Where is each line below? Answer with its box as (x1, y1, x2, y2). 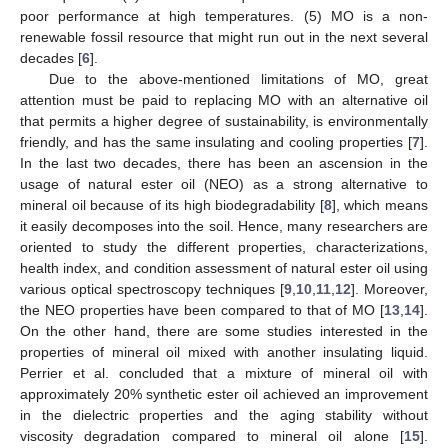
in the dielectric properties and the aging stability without (20, 406, 428, 423)
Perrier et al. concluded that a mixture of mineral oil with (20, 364, 428, 381)
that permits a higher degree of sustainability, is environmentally (20, 112, 428, 129)
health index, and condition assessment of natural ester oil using (20, 259, 428, 276)
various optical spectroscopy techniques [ (20, 280, 284, 297)
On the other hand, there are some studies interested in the (20, 322, 428, 339)
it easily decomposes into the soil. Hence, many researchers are (20, 217, 428, 234)
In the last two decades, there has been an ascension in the (20, 154, 428, 171)
